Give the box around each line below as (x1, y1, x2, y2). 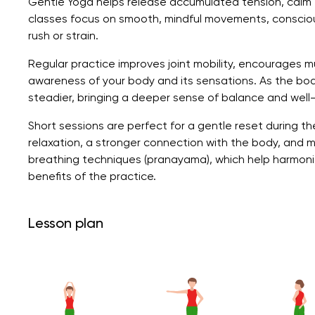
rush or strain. (28, 28, 98, 42)
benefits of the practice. (28, 169, 156, 183)
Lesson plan (28, 214, 103, 231)
